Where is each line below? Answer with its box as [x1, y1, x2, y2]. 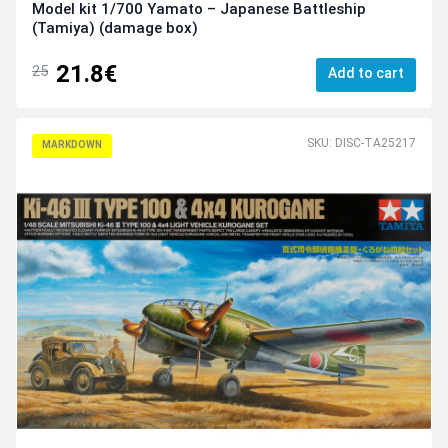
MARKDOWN [42, 138, 102, 150]
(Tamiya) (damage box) [32, 18, 198, 37]
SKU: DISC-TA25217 [307, 135, 416, 150]
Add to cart [328, 64, 404, 81]
